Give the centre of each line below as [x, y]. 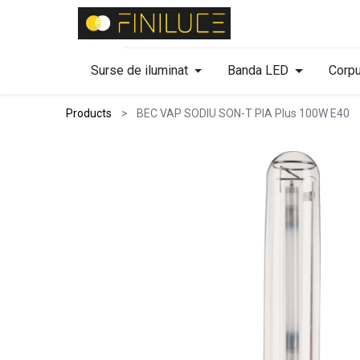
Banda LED [258, 70]
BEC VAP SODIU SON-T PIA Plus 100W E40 [243, 113]
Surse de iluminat [139, 70]
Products [89, 113]
